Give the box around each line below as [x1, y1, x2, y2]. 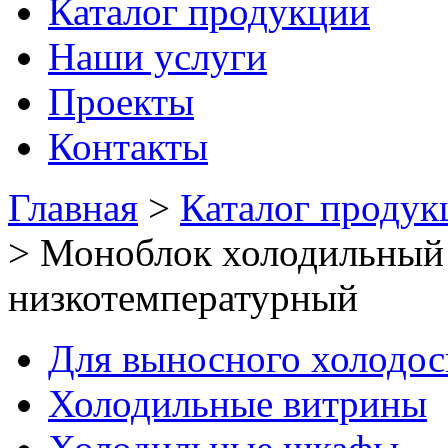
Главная [8, 186, 138, 229]
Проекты [48, 80, 194, 123]
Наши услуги [48, 35, 267, 78]
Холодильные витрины [48, 382, 427, 425]
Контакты [48, 125, 208, 168]
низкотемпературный [8, 276, 358, 319]
